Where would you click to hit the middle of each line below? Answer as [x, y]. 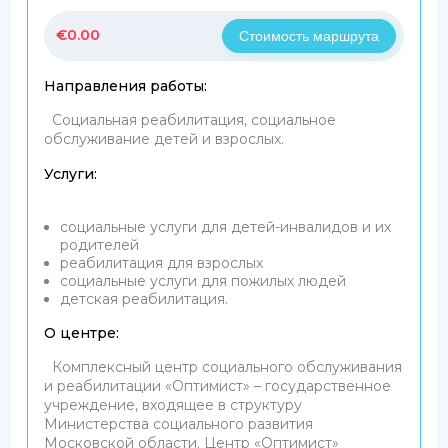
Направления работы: [126, 85]
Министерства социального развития [179, 423]
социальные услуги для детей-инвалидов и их [226, 226]
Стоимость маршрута [308, 35]
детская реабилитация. [144, 298]
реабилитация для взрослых [162, 262]
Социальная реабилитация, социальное [190, 119]
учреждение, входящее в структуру [173, 404]
